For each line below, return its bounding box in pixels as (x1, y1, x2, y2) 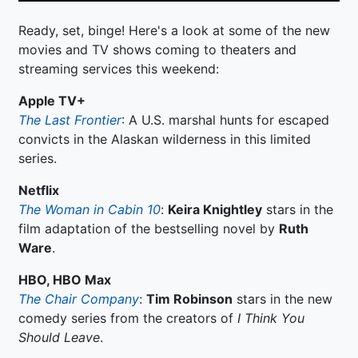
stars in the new (233, 290, 332, 307)
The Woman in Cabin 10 (18, 201, 161, 217)
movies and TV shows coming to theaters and (18, 41, 296, 58)
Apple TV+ (18, 92, 86, 109)
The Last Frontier (18, 111, 121, 128)
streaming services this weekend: (18, 60, 219, 77)
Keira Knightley (168, 201, 262, 217)
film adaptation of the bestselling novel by (18, 220, 279, 237)
